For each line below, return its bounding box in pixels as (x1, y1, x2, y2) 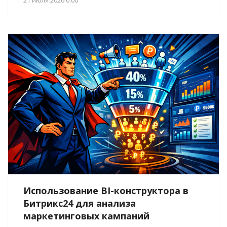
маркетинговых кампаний (23, 209, 149, 222)
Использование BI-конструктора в (23, 184, 188, 197)
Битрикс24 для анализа (23, 197, 136, 209)
